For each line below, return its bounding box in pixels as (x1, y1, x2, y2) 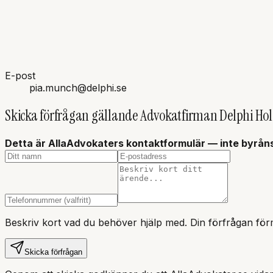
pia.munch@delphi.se (29, 81, 127, 94)
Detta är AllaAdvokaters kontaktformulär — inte (5, 136, 241, 149)
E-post (5, 69, 35, 82)
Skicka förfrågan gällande (5, 105, 140, 125)
